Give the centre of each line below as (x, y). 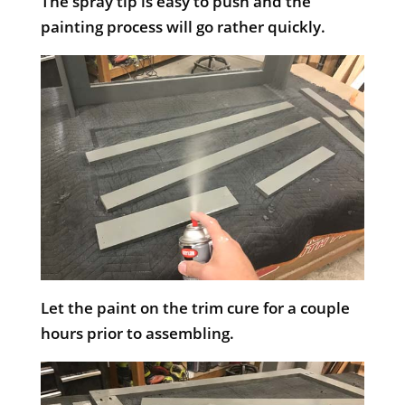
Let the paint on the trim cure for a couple (195, 308)
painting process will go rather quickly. (183, 26)
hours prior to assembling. (137, 334)
